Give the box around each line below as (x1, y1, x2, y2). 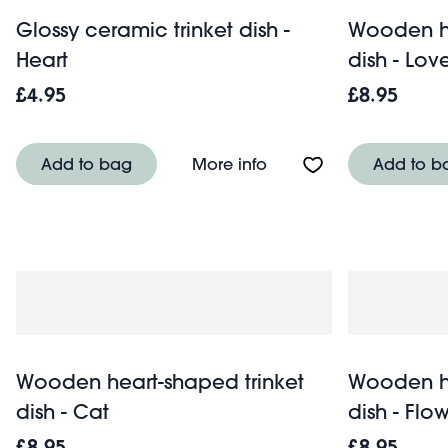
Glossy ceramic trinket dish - (16, 16, 290, 42)
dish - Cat (16, 398, 109, 424)
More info (192, 152, 267, 174)
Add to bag (41, 152, 132, 174)
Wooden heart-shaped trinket (16, 368, 304, 394)
